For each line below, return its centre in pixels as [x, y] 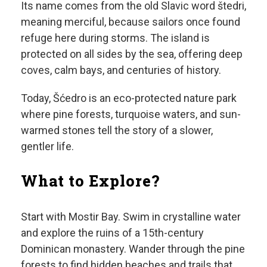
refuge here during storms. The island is [115, 38]
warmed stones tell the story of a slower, [117, 130]
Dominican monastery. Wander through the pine [133, 249]
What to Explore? [90, 181]
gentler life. [47, 146]
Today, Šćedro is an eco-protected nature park [129, 98]
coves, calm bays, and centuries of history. [121, 70]
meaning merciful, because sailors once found [131, 21]
